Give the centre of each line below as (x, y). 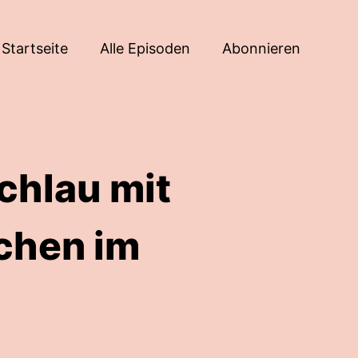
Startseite (35, 48)
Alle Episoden (145, 48)
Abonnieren (261, 48)
